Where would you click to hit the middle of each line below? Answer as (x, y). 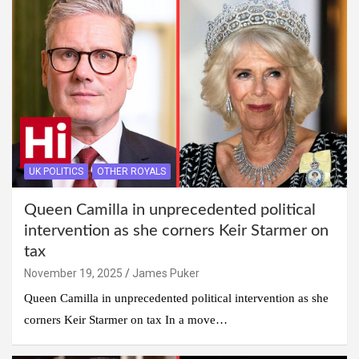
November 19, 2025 (73, 273)
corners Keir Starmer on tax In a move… (126, 319)
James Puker (166, 273)
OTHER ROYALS (131, 171)
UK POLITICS (56, 171)
